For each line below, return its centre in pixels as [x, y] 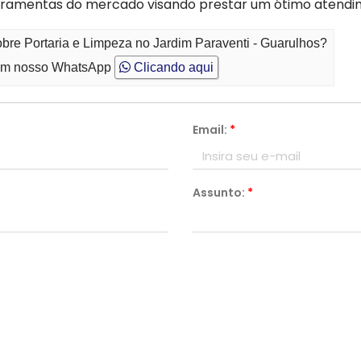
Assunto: [220, 193]
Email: [211, 130]
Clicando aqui [172, 67]
